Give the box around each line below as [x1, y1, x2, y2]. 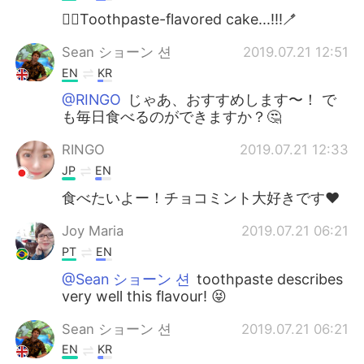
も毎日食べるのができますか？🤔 [62, 108, 282, 126]
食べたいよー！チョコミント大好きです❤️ [62, 188, 340, 206]
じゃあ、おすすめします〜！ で [123, 91, 337, 109]
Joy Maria [62, 223, 124, 240]
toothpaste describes [193, 270, 344, 288]
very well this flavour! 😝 [62, 287, 227, 305]
